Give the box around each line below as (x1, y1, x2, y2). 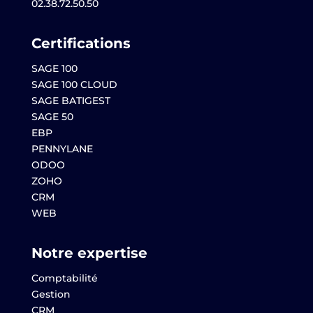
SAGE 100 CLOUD (31, 78, 117, 91)
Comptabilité (31, 271, 98, 284)
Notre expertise (31, 244, 147, 261)
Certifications (31, 34, 131, 52)
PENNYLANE (31, 142, 93, 155)
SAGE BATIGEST (31, 94, 110, 107)
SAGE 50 (31, 110, 73, 123)
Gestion (31, 287, 71, 300)
